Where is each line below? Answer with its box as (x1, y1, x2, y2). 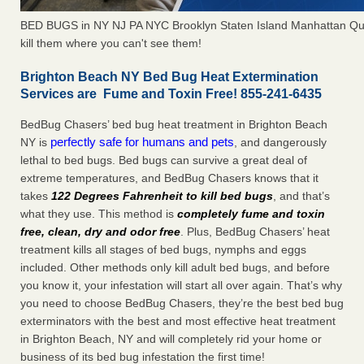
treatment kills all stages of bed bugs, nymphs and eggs (20, 243, 306, 257)
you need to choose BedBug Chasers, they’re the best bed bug (20, 297, 344, 310)
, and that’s (273, 189, 330, 203)
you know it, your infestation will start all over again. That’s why (20, 279, 342, 292)
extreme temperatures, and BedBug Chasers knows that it (20, 171, 318, 185)
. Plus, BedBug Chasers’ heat (180, 225, 330, 239)
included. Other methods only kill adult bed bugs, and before (20, 261, 330, 275)
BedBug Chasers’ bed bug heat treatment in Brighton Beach (20, 118, 327, 132)
